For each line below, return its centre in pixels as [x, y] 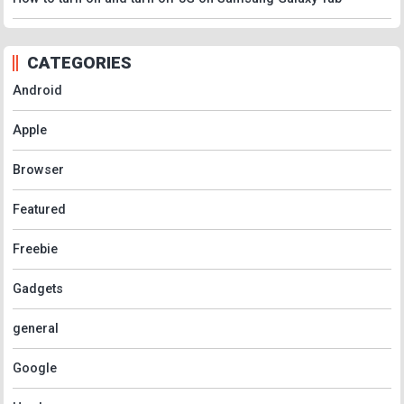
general [36, 328]
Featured [39, 209]
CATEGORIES [79, 63]
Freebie [35, 249]
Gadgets [38, 289]
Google [35, 368]
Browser [38, 170]
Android [37, 90]
